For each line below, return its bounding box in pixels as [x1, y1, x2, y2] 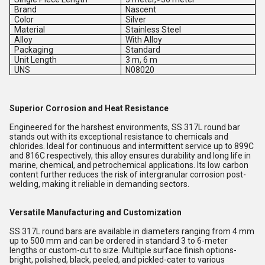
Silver [125, 15, 147, 24]
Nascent [125, 5, 157, 14]
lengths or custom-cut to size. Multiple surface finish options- [9, 245, 237, 255]
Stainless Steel [125, 25, 182, 34]
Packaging [14, 45, 54, 54]
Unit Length [14, 55, 57, 64]
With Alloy [125, 35, 163, 44]
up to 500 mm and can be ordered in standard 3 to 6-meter [9, 236, 228, 245]
